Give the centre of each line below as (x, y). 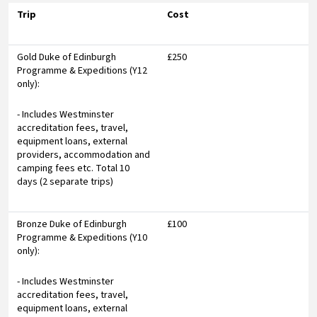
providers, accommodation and (83, 155)
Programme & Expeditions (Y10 (82, 237)
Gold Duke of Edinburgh (67, 57)
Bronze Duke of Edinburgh (72, 224)
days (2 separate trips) (65, 181)
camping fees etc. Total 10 (73, 168)
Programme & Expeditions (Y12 (82, 70)
